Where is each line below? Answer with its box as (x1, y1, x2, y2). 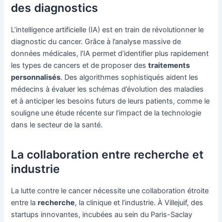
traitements (148, 60, 190, 70)
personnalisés (11, 72, 61, 82)
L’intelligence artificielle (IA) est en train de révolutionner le (11, 25, 204, 34)
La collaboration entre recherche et (11, 148, 204, 162)
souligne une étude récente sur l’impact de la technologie (11, 108, 202, 117)
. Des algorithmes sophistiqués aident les (60, 72, 199, 82)
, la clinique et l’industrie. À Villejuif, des (75, 198, 204, 207)
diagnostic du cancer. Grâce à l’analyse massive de (11, 37, 181, 46)
